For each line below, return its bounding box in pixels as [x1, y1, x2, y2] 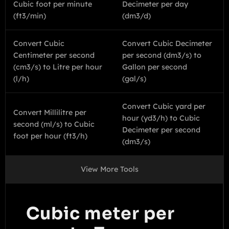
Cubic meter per [26, 203, 175, 224]
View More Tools [80, 165, 139, 174]
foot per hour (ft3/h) [13, 131, 87, 141]
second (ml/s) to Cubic [13, 119, 95, 129]
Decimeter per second [122, 125, 200, 134]
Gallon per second [122, 62, 187, 72]
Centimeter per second [13, 51, 95, 60]
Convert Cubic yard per [122, 102, 205, 111]
